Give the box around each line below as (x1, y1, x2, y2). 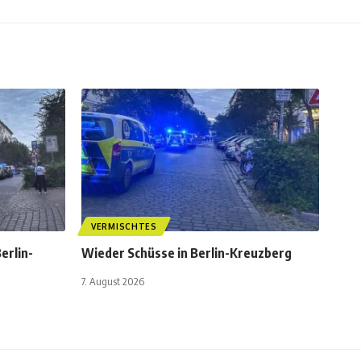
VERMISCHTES (91, 222, 157, 232)
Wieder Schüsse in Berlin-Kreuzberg (81, 245, 292, 262)
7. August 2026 (81, 275, 144, 288)
